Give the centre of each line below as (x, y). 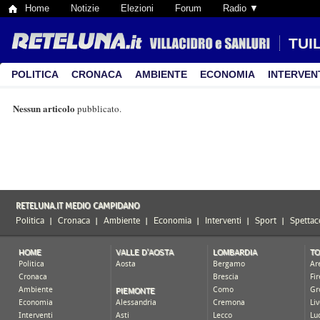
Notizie (85, 8)
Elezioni (137, 8)
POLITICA (35, 74)
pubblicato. (98, 109)
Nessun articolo (44, 108)
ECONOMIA (227, 74)
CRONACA (97, 74)
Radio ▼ (241, 8)
